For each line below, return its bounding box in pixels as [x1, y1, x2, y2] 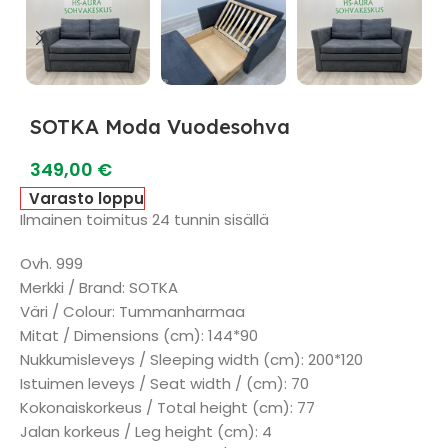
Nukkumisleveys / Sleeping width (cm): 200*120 [20, 349, 363, 370]
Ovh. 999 [20, 253, 83, 274]
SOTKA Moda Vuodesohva [30, 114, 290, 139]
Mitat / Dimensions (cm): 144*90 [20, 325, 258, 346]
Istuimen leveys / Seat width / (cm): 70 [20, 373, 309, 394]
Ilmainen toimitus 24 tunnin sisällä [20, 209, 269, 230]
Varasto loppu [29, 188, 145, 209]
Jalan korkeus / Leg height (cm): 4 [20, 421, 272, 442]
